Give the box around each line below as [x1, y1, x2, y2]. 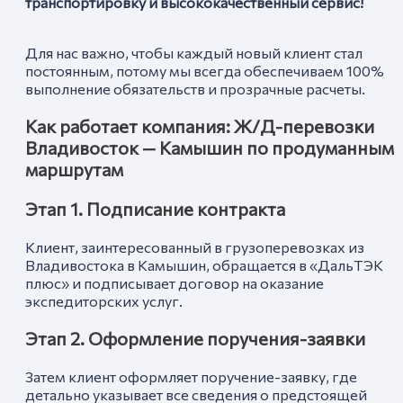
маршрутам [25, 158, 123, 181]
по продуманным [243, 137, 394, 159]
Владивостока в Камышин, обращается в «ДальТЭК [25, 255, 383, 274]
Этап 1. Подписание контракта [25, 198, 285, 220]
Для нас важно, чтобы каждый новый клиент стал [25, 43, 363, 62]
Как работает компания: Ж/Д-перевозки [25, 115, 374, 138]
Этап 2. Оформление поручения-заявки [25, 327, 365, 350]
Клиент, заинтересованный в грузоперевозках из [25, 237, 364, 256]
